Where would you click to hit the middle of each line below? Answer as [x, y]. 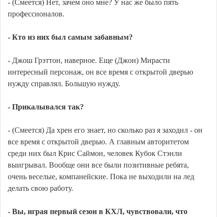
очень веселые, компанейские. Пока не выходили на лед [101, 177]
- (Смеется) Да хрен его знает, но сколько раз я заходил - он [105, 130]
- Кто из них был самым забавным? [70, 37]
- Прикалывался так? [46, 107]
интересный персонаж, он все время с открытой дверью [101, 72]
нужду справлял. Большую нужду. [64, 84]
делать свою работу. [40, 188]
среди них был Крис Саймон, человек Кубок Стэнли [95, 154]
